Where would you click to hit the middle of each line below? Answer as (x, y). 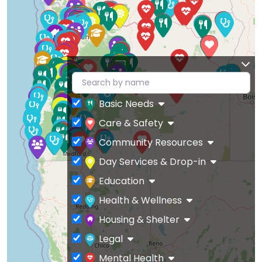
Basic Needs (126, 104)
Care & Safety (131, 123)
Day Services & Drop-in (152, 162)
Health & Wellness (140, 201)
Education (122, 181)
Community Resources (151, 143)
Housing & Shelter (139, 220)
